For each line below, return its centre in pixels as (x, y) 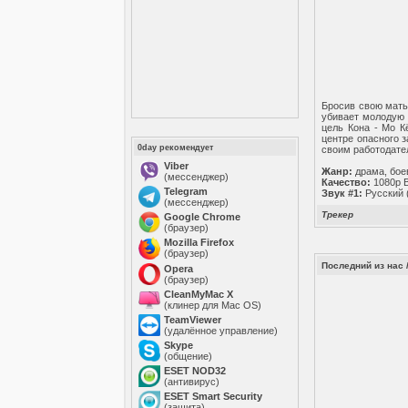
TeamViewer (193, 320)
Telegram (186, 191)
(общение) (189, 356)
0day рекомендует (176, 148)
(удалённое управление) (221, 331)
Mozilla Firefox (199, 242)
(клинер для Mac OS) (213, 305)
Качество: (347, 182)
